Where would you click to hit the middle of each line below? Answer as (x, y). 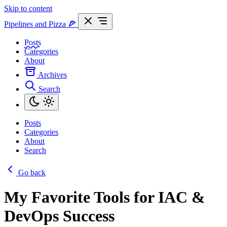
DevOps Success (59, 216)
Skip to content (28, 8)
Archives (52, 75)
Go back (32, 173)
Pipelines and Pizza (36, 24)
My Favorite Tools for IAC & (105, 197)
